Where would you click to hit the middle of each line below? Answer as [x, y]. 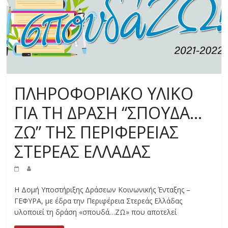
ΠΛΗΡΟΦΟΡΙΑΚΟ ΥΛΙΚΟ [104, 94]
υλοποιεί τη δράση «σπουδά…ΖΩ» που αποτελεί [96, 212]
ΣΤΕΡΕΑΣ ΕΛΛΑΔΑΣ [83, 152]
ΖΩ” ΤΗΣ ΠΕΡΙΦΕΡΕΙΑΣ [97, 132]
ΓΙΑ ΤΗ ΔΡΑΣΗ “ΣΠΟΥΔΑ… [108, 113]
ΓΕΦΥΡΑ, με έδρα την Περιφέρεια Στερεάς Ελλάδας [98, 201]
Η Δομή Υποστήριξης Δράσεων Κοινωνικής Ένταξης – [103, 190]
